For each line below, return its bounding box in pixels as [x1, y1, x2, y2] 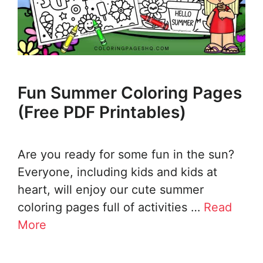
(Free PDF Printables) [18, 102, 186, 123]
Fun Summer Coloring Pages [18, 83, 242, 103]
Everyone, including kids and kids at [18, 165, 217, 180]
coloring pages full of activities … [18, 200, 204, 215]
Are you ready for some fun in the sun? [18, 147, 234, 162]
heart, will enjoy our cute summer [18, 183, 204, 197]
